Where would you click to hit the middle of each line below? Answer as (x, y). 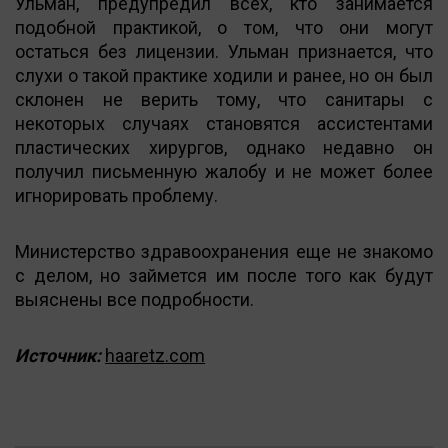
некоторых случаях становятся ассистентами (224, 123)
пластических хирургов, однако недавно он (224, 147)
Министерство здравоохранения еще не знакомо (224, 251)
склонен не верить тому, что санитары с (224, 99)
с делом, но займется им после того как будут (224, 275)
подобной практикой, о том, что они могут (224, 27)
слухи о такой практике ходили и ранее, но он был (224, 75)
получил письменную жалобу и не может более (224, 171)
